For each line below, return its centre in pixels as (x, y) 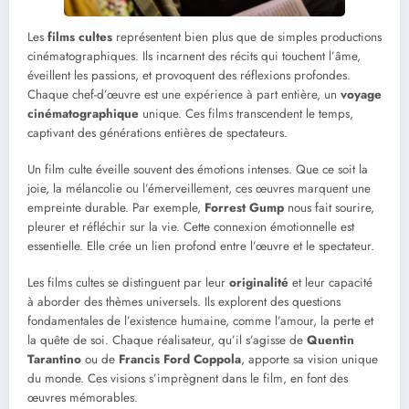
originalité (259, 283)
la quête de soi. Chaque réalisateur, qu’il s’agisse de (167, 341)
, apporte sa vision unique (309, 360)
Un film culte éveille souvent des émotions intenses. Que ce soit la (198, 170)
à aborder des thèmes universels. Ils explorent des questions (184, 302)
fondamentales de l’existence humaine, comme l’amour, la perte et (200, 321)
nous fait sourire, (329, 208)
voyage (361, 94)
